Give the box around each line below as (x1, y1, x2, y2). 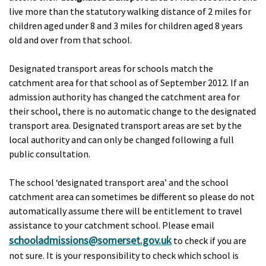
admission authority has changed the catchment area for (9, 91, 240, 103)
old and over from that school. (9, 34, 132, 46)
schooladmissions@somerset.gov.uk (9, 233, 172, 247)
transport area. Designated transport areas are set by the (9, 119, 242, 131)
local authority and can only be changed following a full (9, 134, 234, 145)
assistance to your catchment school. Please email (9, 219, 214, 231)
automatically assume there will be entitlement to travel (9, 205, 242, 217)
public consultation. (9, 148, 90, 160)
